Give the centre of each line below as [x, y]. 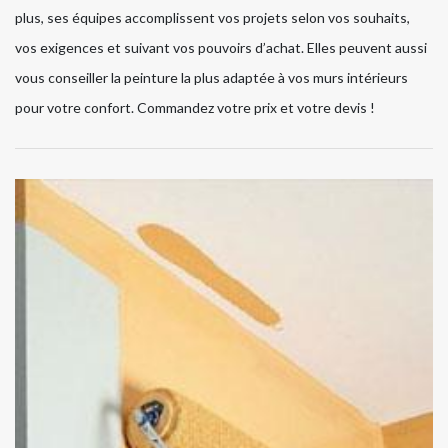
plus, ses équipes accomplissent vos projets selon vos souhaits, [212, 18]
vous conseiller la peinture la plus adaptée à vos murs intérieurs [211, 78]
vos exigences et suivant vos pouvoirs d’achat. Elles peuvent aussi [221, 48]
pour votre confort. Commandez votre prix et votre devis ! [195, 108]
